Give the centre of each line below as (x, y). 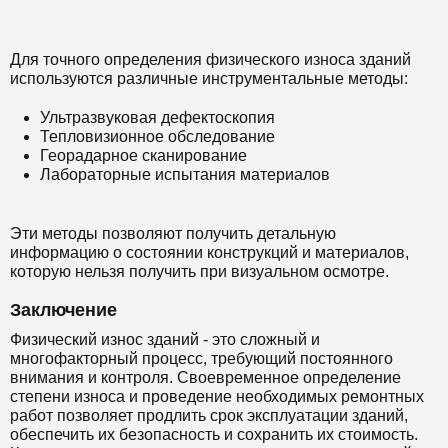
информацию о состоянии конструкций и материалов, (209, 252)
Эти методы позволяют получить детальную (173, 233)
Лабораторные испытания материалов (185, 174)
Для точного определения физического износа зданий (210, 59)
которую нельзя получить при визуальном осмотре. (199, 271)
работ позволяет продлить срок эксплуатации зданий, (209, 415)
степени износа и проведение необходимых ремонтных (217, 396)
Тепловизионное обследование (157, 136)
